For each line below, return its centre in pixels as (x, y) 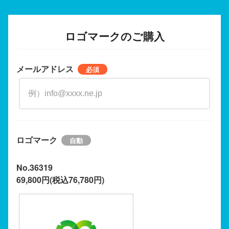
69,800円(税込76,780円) (60, 179)
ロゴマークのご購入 (114, 36)
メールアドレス (45, 68)
